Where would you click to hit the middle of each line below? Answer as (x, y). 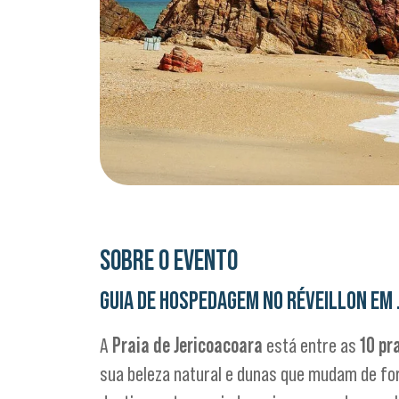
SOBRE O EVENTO (169, 260)
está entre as (311, 345)
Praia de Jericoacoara (187, 345)
